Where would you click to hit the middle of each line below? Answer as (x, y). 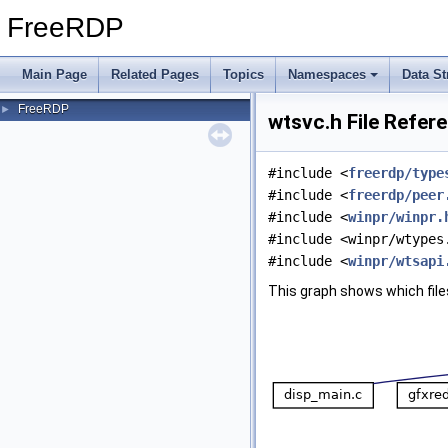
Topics (243, 74)
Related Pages (155, 74)
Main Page (54, 74)
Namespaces (327, 74)
